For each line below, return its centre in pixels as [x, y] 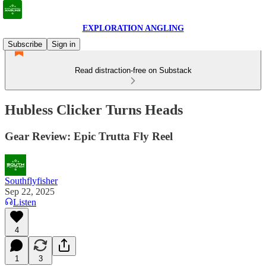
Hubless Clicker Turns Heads [94, 110]
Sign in [64, 44]
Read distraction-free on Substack [133, 70]
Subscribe [25, 44]
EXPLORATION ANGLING [133, 28]
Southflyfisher [31, 180]
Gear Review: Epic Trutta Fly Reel [89, 136]
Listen [25, 202]
